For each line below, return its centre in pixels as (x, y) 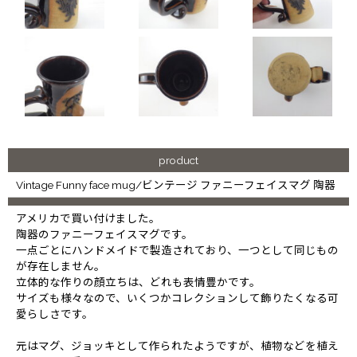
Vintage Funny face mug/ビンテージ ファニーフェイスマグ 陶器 (176, 184)
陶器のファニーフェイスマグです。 (104, 234)
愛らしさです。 (55, 314)
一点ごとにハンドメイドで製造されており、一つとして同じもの (177, 250)
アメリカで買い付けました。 (88, 218)
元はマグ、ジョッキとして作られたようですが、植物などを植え (177, 345)
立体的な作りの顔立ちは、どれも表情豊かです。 (138, 282)
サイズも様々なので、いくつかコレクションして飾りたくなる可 (177, 298)
